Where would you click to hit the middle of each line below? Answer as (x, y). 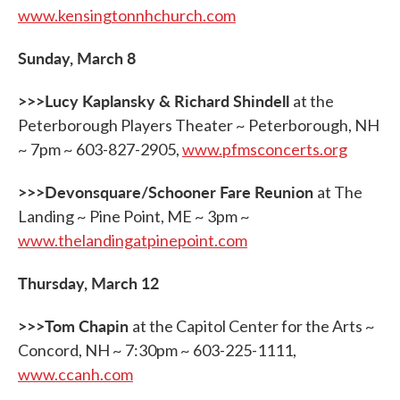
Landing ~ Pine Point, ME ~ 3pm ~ (134, 216)
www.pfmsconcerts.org (265, 149)
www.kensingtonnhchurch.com (127, 15)
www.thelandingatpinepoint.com (133, 240)
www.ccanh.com (75, 374)
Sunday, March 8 (77, 58)
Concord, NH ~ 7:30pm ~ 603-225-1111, (157, 350)
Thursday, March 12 (88, 283)
